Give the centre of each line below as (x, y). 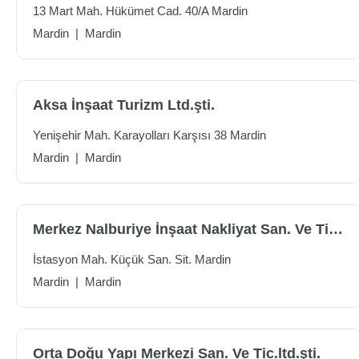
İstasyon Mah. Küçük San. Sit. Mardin (132, 259)
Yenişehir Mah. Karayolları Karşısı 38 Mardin (149, 135)
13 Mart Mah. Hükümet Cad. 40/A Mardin (140, 11)
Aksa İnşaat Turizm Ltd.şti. (124, 105)
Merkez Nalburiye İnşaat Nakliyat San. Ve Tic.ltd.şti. (336, 229)
